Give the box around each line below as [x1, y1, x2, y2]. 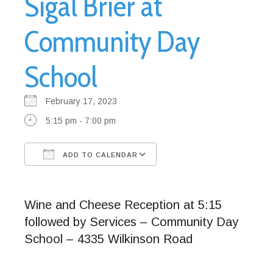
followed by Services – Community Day [24, 214, 238, 229]
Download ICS [46, 171, 101, 182]
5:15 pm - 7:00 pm [46, 115, 116, 126]
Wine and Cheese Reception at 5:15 [24, 197, 222, 211]
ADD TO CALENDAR [60, 151, 138, 158]
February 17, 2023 [46, 96, 127, 106]
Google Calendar [168, 171, 234, 182]
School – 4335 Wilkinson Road [24, 232, 193, 246]
